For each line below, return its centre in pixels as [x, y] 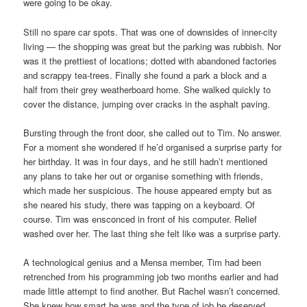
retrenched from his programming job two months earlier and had [151, 276]
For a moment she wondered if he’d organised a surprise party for [153, 147]
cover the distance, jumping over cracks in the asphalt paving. [147, 103]
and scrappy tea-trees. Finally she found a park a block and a [145, 75]
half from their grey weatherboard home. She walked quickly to [147, 89]
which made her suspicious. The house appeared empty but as [148, 190]
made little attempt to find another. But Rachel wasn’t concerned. [152, 291]
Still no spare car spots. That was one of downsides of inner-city [151, 32]
